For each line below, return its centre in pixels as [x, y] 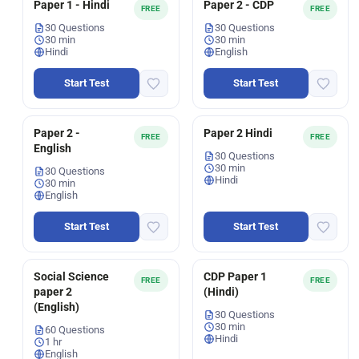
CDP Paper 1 [235, 276]
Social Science [71, 276]
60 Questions [75, 330]
